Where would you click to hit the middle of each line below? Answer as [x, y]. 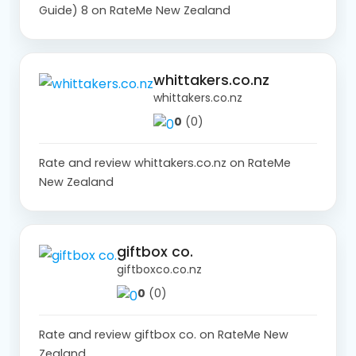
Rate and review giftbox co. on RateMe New [164, 334]
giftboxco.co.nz [159, 269]
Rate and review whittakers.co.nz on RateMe [165, 163]
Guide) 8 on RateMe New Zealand [135, 10]
